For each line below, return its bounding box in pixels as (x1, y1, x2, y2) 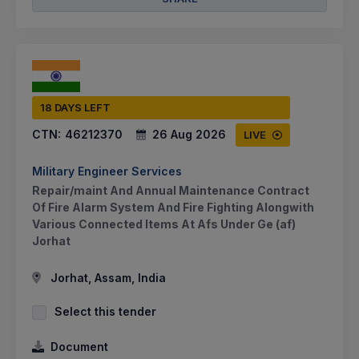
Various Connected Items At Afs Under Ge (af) (32, 217, 296, 232)
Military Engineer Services (32, 164, 182, 179)
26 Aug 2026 (152, 127, 226, 142)
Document (50, 340, 108, 354)
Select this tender (54, 305, 156, 319)
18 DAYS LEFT (40, 101, 111, 115)
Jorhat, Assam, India (47, 271, 166, 285)
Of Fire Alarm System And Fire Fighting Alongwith (32, 200, 314, 215)
